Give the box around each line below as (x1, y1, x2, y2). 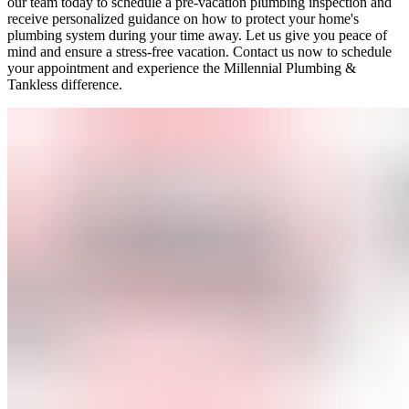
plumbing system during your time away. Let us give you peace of (7, 26, 387, 43)
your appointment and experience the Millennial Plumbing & (7, 59, 356, 76)
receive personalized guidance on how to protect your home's (7, 10, 359, 26)
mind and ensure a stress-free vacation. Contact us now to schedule (7, 43, 392, 59)
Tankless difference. (7, 76, 122, 92)
